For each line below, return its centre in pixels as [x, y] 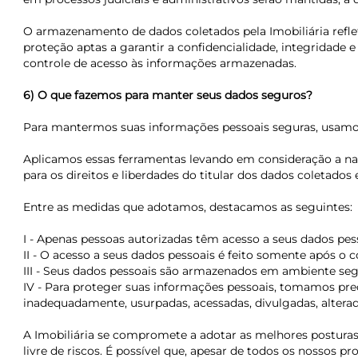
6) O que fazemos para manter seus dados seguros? [167, 95]
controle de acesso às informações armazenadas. [159, 63]
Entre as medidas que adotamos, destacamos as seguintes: [187, 207]
